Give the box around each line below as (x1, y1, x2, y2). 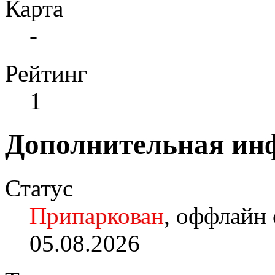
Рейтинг (5, 60, 87, 87)
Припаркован (29, 202, 164, 229)
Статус (5, 174, 73, 201)
